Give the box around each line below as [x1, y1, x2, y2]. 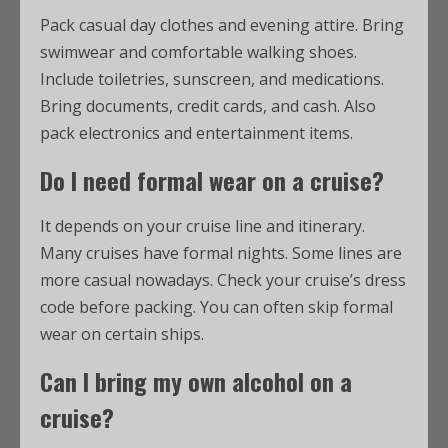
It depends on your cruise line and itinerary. [40, 215, 365, 237]
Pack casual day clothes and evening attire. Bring [40, 14, 404, 36]
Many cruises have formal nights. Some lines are [40, 242, 402, 264]
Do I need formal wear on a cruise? [40, 162, 384, 198]
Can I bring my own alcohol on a [40, 363, 352, 399]
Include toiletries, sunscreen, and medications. [40, 68, 384, 90]
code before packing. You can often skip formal [40, 296, 393, 318]
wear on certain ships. [40, 323, 204, 345]
